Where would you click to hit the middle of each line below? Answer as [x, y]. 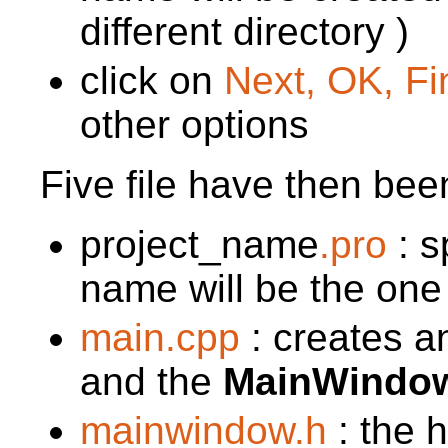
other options [194, 124]
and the [151, 381]
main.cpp [160, 337]
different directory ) [244, 31]
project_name [199, 244]
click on [152, 80]
